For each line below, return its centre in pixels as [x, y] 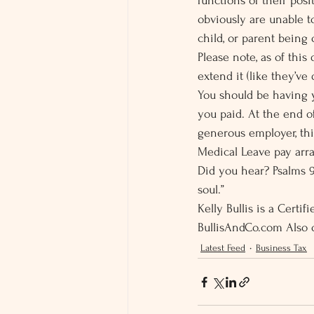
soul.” [211, 190]
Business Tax [281, 247]
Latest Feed [223, 247]
